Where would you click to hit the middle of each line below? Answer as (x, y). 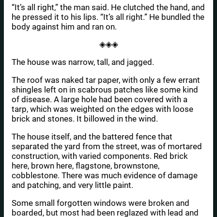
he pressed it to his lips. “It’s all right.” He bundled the (108, 17)
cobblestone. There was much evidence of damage (105, 175)
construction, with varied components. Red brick (100, 156)
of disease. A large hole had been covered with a (100, 99)
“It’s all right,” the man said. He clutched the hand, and (108, 7)
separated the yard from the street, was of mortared (107, 146)
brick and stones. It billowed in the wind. (85, 118)
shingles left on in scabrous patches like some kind (105, 89)
